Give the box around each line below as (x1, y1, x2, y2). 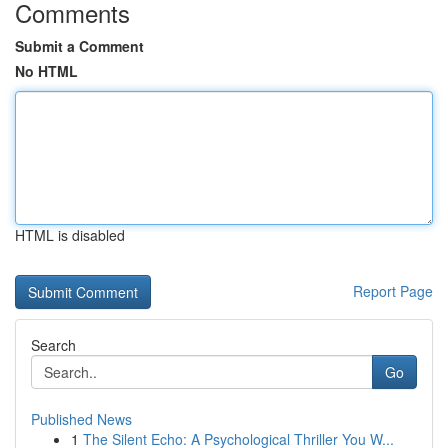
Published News (31, 409, 132, 429)
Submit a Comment (15, 36, 144, 56)
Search (31, 335, 76, 355)
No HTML (15, 61, 78, 81)
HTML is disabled (15, 225, 125, 245)
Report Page (353, 281, 433, 301)
